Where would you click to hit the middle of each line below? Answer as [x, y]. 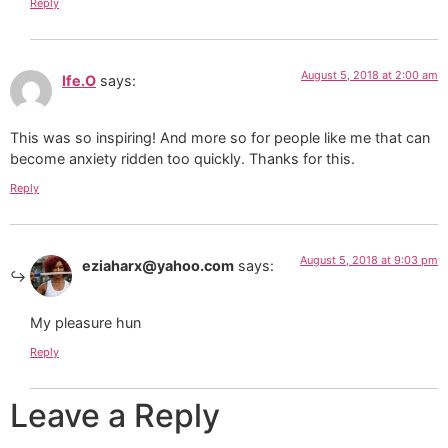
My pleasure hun [85, 322]
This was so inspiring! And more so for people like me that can [220, 137]
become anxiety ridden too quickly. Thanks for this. [182, 158]
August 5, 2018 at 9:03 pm [369, 260]
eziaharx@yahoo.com [158, 266]
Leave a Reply [115, 415]
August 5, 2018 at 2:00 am [369, 75]
